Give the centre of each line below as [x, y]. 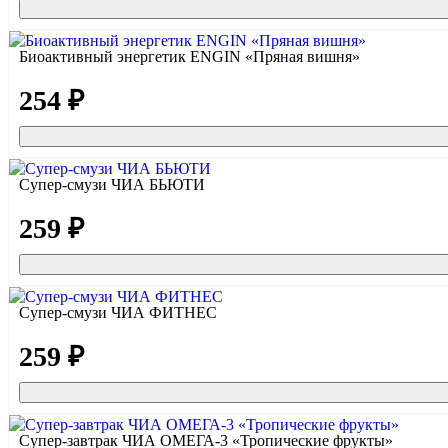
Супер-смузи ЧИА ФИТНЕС [118, 313]
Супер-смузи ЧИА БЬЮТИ [112, 185]
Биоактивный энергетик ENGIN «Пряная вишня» [189, 57]
